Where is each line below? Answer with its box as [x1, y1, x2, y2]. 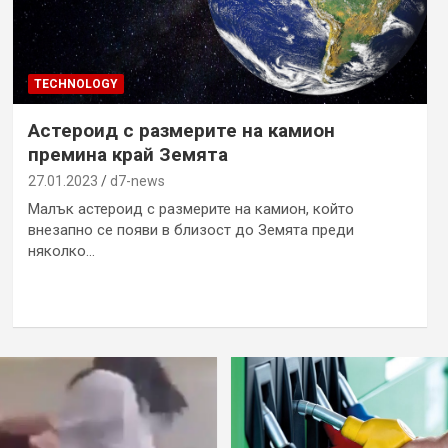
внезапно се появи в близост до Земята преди [27, 220, 354, 239]
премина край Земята [27, 142, 228, 166]
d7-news [109, 172, 165, 189]
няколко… [27, 241, 95, 260]
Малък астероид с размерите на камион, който [27, 199, 354, 218]
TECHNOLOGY [33, 76, 118, 91]
